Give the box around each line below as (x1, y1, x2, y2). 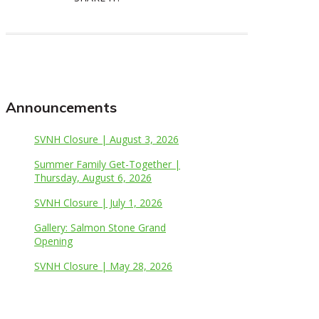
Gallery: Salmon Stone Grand (34, 220, 166, 234)
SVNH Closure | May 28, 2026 (34, 258, 172, 273)
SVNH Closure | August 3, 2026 (34, 132, 179, 146)
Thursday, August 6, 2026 (34, 170, 152, 184)
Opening (34, 234, 73, 248)
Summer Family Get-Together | (34, 157, 180, 171)
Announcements (6, 98, 117, 116)
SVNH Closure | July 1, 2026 (34, 195, 162, 209)
